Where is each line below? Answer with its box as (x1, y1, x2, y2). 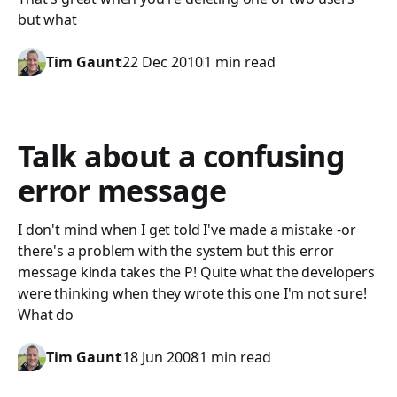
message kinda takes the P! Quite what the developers (18, 262, 375, 282)
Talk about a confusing (18, 136, 346, 176)
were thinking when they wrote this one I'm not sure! (18, 284, 367, 303)
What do (18, 305, 74, 324)
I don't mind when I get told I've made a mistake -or (18, 220, 356, 239)
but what (18, 10, 77, 29)
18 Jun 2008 (122, 347, 198, 367)
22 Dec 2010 (122, 52, 203, 72)
